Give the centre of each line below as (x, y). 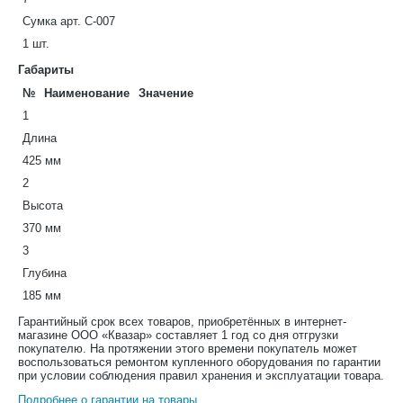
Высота (43, 206)
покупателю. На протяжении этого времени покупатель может (188, 349)
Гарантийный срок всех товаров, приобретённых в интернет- (182, 322)
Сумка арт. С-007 (69, 21)
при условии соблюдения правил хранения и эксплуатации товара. (201, 376)
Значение (166, 93)
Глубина (45, 273)
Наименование (87, 93)
